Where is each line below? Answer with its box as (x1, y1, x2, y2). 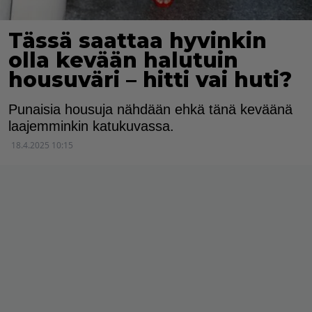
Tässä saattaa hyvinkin (8, 27, 267, 54)
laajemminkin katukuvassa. (8, 118, 174, 134)
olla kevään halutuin (8, 47, 238, 73)
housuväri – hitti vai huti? (8, 66, 292, 93)
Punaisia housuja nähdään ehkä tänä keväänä (8, 101, 292, 117)
